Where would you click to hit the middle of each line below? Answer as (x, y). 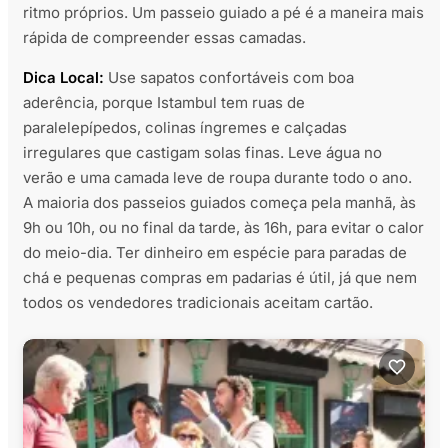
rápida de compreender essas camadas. (164, 38)
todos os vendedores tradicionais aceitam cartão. (198, 303)
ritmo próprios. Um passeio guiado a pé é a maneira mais (223, 13)
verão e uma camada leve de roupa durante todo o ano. (217, 178)
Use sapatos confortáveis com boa (231, 78)
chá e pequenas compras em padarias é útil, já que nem (220, 278)
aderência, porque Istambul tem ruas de (164, 103)
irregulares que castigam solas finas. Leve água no (202, 153)
